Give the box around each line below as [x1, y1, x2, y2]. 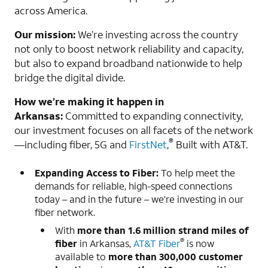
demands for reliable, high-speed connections [35, 179, 232, 192]
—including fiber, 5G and [14, 137, 129, 151]
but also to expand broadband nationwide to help [14, 56, 242, 70]
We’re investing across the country [75, 27, 238, 41]
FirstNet [129, 137, 167, 151]
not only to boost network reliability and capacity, [14, 41, 243, 56]
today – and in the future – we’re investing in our [35, 192, 243, 205]
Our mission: [14, 27, 75, 41]
